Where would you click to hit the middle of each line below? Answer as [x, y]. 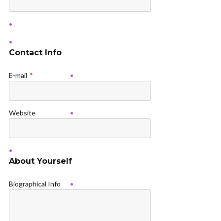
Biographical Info [35, 184]
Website [22, 113]
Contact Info [35, 53]
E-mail [18, 75]
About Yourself [40, 161]
